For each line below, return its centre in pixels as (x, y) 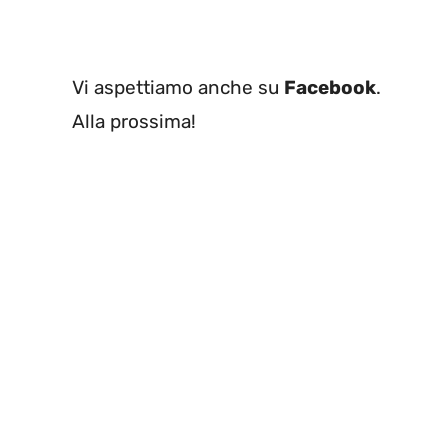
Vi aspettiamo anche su (178, 88)
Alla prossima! (134, 122)
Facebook (330, 88)
